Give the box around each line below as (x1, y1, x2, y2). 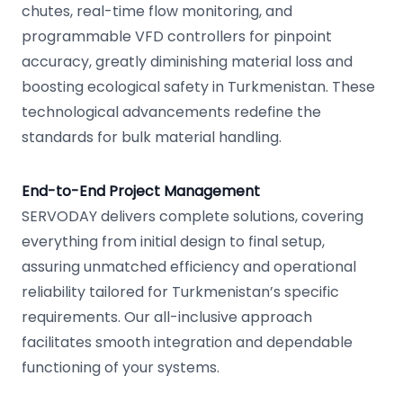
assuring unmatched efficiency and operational (22, 256, 356, 277)
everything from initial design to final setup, (22, 231, 325, 252)
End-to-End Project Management (22, 181, 260, 201)
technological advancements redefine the (22, 102, 321, 122)
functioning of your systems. (22, 357, 219, 378)
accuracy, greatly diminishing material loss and (22, 51, 353, 72)
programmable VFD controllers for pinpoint (22, 26, 332, 47)
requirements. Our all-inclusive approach (22, 307, 312, 327)
